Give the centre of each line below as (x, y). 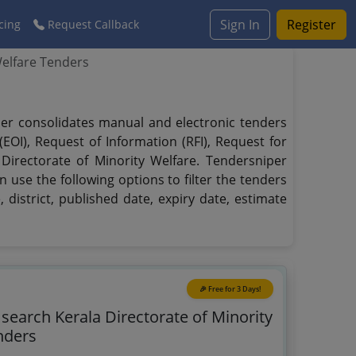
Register (311, 24)
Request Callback (91, 24)
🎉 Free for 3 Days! (230, 289)
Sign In (240, 24)
